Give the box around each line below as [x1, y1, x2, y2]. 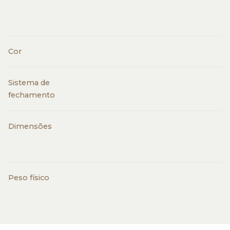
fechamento [8, 90, 55, 100]
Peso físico [8, 173, 49, 182]
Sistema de [8, 78, 50, 87]
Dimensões [8, 122, 52, 131]
